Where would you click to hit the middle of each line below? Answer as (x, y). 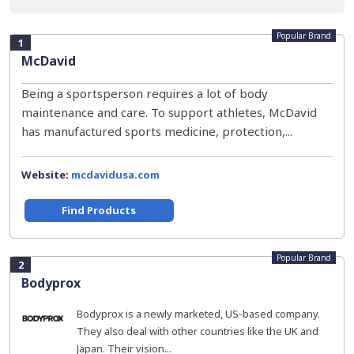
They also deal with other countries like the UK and (198, 331)
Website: (46, 175)
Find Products (99, 210)
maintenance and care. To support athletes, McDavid (169, 112)
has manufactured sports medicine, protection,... (157, 131)
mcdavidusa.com (115, 175)
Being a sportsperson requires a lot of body (145, 93)
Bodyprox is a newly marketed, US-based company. (198, 314)
